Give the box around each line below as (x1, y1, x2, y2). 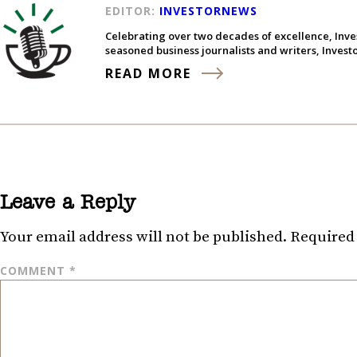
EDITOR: (105, 2, 159, 18)
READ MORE (105, 64, 191, 82)
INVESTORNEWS (159, 2, 257, 18)
